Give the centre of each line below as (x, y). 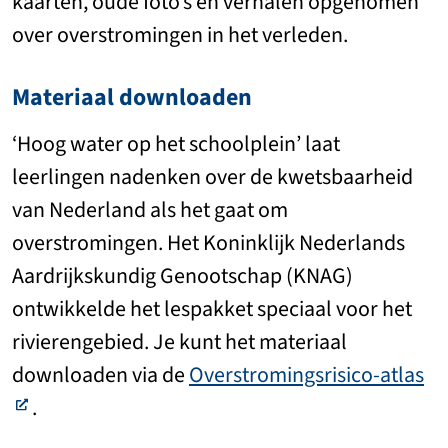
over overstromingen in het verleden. (180, 35)
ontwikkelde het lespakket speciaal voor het (212, 309)
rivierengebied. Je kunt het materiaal (179, 342)
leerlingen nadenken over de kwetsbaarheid (212, 177)
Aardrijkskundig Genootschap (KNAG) (182, 276)
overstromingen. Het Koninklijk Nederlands (208, 243)
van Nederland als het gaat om (150, 210)
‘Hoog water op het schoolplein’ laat (176, 144)
